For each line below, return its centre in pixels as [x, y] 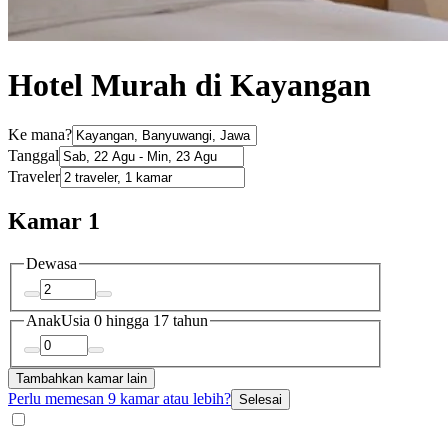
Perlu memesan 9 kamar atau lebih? [119, 399]
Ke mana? [40, 135]
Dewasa [51, 264]
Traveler [34, 177]
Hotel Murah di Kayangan [189, 84]
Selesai [260, 400]
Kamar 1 [54, 221]
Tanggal [33, 156]
